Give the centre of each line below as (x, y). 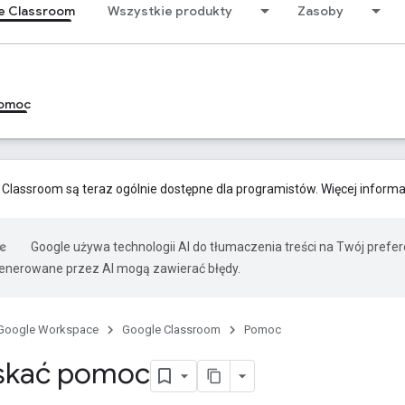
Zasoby (320, 11)
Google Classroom (171, 330)
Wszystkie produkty (170, 11)
